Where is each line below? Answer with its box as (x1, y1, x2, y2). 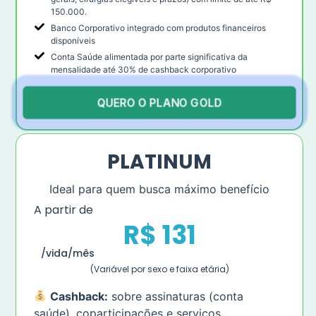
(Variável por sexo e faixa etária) (90, 262, 229, 275)
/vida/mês (41, 245, 95, 260)
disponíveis (50, 35, 95, 46)
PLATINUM (107, 147, 212, 176)
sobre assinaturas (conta (108, 288, 244, 303)
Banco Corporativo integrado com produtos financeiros (50, 22, 266, 33)
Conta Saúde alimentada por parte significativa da (50, 51, 248, 62)
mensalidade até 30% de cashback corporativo (50, 63, 236, 75)
